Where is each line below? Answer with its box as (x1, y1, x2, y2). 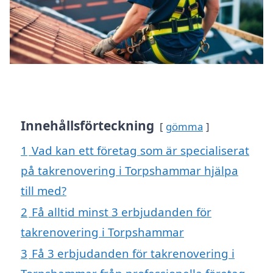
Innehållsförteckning (21, 117, 154, 135)
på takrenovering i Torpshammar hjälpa (21, 163, 238, 179)
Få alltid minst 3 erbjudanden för (32, 204, 211, 220)
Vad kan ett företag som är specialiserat (32, 143, 249, 158)
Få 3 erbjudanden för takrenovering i (32, 246, 235, 261)
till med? (21, 183, 66, 199)
